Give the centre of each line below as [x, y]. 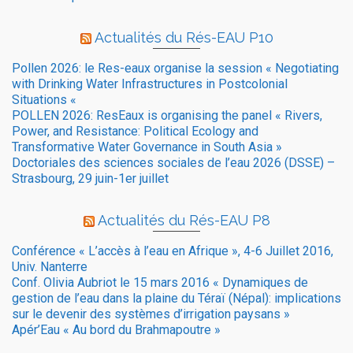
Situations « [46, 100]
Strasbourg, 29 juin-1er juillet [90, 179]
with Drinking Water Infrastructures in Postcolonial [150, 84]
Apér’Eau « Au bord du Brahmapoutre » [116, 330]
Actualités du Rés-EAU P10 [184, 38]
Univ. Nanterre [50, 267]
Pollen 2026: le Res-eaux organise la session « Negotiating [175, 69]
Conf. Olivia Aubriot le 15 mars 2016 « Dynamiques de [160, 283]
